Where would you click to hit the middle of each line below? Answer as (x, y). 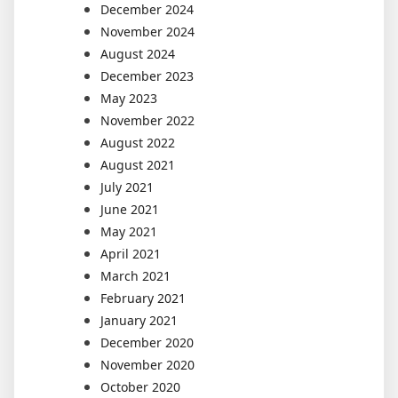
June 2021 (130, 209)
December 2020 (147, 342)
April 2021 (131, 254)
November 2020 (147, 365)
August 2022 (138, 143)
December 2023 (147, 76)
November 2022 (147, 120)
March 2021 (135, 276)
